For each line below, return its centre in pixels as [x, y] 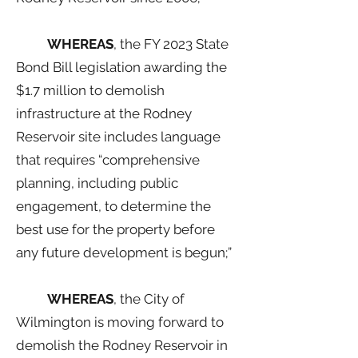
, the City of [149, 299]
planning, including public [97, 183]
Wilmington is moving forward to [120, 322]
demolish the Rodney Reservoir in [122, 345]
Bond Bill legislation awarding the [121, 67]
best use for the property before [115, 229]
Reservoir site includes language [118, 137]
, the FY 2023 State [171, 44]
